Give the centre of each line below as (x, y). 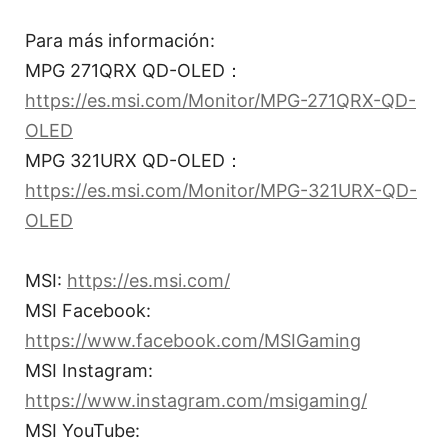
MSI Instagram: (89, 371)
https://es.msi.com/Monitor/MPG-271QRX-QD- (220, 101)
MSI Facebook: (88, 311)
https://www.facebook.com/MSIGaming (193, 341)
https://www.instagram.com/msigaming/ (196, 401)
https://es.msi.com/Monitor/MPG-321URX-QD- (221, 191)
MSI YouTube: (82, 431)
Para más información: (120, 41)
